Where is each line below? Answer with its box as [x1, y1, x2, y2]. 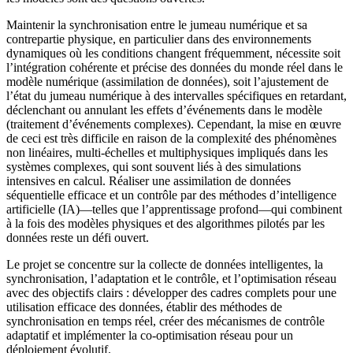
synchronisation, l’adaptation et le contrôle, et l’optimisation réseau [6, 272, 336, 286]
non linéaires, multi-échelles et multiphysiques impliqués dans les [6, 146, 328, 160]
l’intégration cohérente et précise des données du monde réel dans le [6, 61, 343, 75]
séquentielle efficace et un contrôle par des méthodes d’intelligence [6, 188, 336, 203]
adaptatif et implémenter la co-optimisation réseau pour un [6, 329, 293, 343]
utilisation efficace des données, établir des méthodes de [6, 300, 282, 314]
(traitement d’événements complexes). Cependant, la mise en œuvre [6, 117, 341, 132]
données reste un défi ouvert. [6, 231, 149, 245]
